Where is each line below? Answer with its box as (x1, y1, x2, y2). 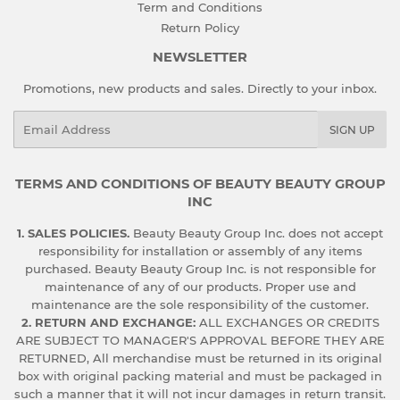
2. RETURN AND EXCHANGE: (21, 315, 199, 330)
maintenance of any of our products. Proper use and (44, 279, 356, 295)
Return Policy (161, 21, 239, 36)
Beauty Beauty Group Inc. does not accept (129, 226, 383, 241)
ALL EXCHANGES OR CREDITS (198, 315, 379, 330)
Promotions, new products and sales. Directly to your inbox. (23, 81, 377, 96)
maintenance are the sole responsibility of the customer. (31, 297, 369, 312)
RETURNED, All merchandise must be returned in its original (18, 351, 382, 366)
